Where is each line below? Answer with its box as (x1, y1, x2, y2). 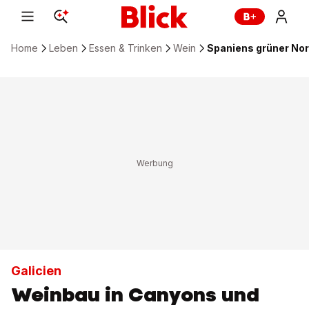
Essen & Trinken (89, 42, 162, 54)
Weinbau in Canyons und (11, 281, 259, 308)
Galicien (11, 263, 61, 278)
